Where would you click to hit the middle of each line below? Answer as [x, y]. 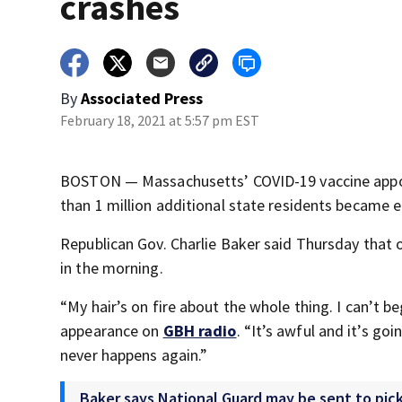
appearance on [112, 331]
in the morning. [112, 268]
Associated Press [142, 98]
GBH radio [200, 331]
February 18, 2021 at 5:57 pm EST [160, 120]
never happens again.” [134, 355]
